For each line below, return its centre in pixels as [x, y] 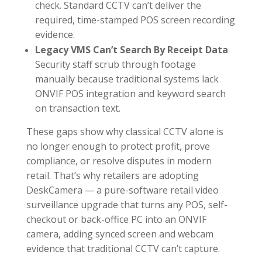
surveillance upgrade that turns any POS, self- [127, 205]
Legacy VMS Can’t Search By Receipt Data [131, 50]
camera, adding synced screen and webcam [120, 234]
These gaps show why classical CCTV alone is [125, 132]
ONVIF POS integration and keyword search [130, 94]
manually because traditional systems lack [127, 79]
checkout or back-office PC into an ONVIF [116, 220]
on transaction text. [77, 108]
